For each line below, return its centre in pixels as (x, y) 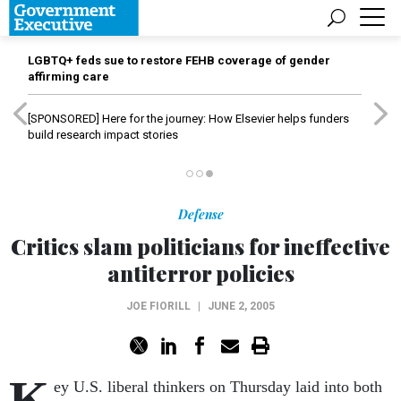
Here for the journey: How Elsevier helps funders (224, 119)
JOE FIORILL (158, 306)
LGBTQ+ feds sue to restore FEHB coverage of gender (179, 60)
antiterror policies (200, 273)
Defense (200, 214)
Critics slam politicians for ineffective (200, 246)
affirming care (68, 77)
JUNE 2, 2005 (241, 306)
